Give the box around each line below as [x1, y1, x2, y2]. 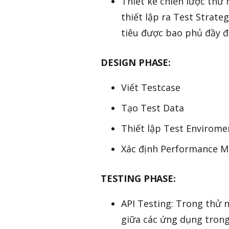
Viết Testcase [121, 81, 180, 94]
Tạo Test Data [121, 102, 184, 114]
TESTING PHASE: [101, 172, 176, 185]
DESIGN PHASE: [101, 56, 171, 69]
